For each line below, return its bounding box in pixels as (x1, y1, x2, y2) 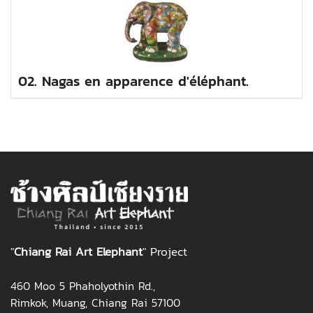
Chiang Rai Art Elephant (14, 242, 143, 261)
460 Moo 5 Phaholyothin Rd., (10, 277, 159, 295)
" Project (143, 242, 187, 261)
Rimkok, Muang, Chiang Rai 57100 (10, 294, 180, 312)
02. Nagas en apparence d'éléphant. (18, 71, 249, 92)
